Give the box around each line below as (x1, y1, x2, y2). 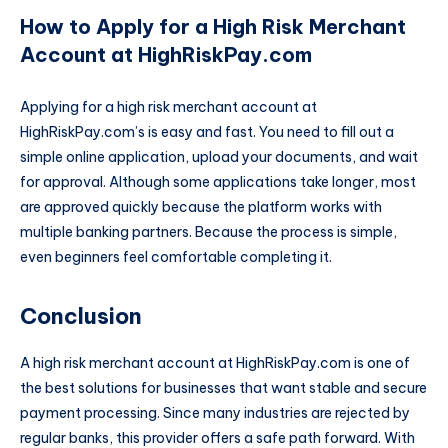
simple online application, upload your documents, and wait (20, 147, 418, 166)
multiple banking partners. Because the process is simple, (20, 222, 397, 241)
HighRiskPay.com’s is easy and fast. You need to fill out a (20, 122, 394, 141)
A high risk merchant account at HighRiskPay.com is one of (20, 353, 410, 372)
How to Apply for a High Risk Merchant (20, 14, 406, 40)
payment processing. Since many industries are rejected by (20, 403, 410, 422)
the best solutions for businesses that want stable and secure (20, 378, 427, 397)
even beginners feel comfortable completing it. (20, 247, 332, 266)
